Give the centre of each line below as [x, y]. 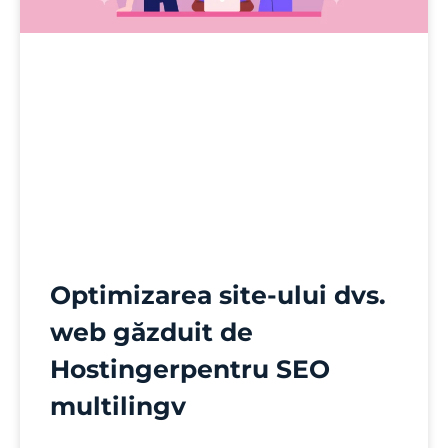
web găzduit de [151, 331]
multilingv [118, 405]
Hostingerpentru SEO [190, 368]
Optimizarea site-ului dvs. [218, 294]
